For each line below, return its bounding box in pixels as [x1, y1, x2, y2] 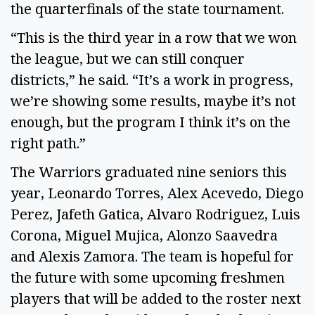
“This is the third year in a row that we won [11, 28, 297, 48]
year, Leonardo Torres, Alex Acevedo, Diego [11, 183, 304, 202]
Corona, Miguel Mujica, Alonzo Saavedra [11, 225, 278, 245]
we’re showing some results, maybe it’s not [11, 91, 296, 111]
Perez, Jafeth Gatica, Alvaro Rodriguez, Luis [11, 204, 300, 224]
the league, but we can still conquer [11, 49, 245, 69]
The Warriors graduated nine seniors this [11, 162, 287, 181]
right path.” [11, 134, 89, 153]
